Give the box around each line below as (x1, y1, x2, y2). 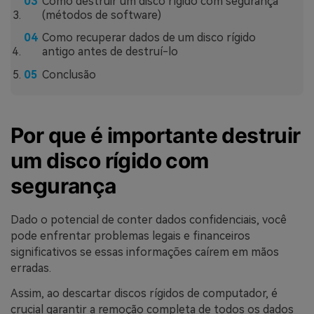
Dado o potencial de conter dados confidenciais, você (11, 213, 287, 227)
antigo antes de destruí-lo (41, 45, 178, 59)
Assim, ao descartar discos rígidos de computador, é (11, 286, 278, 300)
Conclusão (41, 68, 96, 82)
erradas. (11, 261, 51, 275)
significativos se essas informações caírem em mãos (11, 245, 279, 259)
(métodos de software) (41, 8, 161, 22)
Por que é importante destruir (11, 122, 301, 148)
